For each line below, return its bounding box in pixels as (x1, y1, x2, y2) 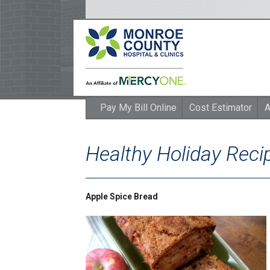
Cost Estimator (189, 102, 252, 113)
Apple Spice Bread (86, 192, 158, 201)
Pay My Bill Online (99, 102, 177, 113)
